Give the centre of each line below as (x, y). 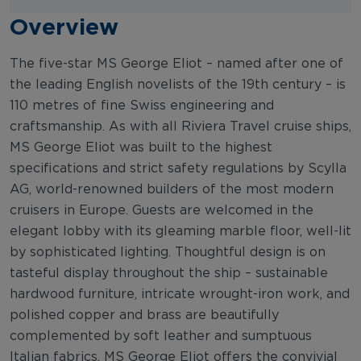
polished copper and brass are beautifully (144, 315)
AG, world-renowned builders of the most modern (172, 189)
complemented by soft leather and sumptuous (161, 336)
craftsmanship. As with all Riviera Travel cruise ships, (180, 126)
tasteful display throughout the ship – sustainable (169, 273)
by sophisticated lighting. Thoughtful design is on (168, 252)
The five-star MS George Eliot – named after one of (176, 63)
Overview (64, 26)
